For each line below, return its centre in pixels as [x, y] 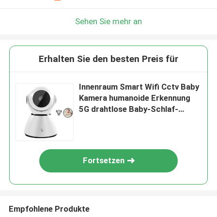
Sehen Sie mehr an [108, 21]
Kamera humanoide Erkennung [135, 98]
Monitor [94, 120]
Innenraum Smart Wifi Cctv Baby [139, 87]
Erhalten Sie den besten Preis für [108, 59]
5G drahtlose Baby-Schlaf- [129, 109]
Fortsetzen [104, 161]
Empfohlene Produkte [49, 209]
